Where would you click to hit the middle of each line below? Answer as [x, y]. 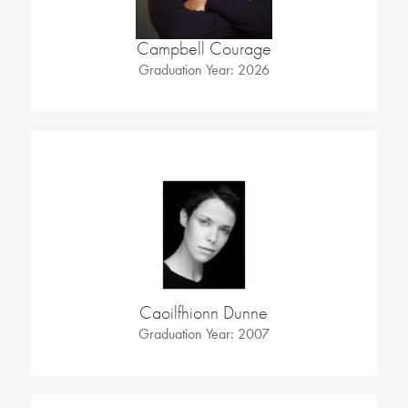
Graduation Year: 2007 [204, 334]
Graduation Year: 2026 [204, 70]
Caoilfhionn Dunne [204, 313]
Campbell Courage [204, 49]
